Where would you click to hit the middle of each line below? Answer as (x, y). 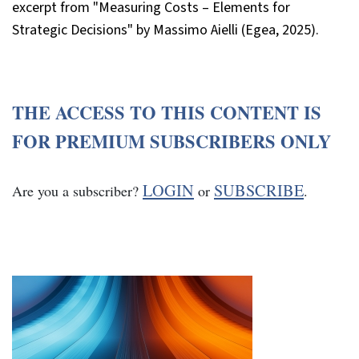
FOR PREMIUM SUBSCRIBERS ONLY (171, 141)
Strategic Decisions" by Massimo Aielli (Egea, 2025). (165, 30)
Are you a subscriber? (77, 190)
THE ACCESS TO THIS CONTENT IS (167, 112)
